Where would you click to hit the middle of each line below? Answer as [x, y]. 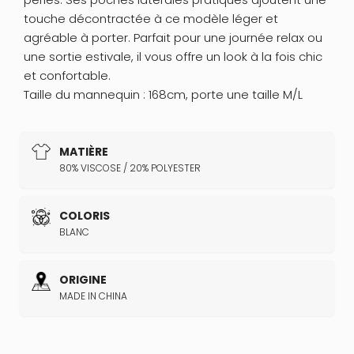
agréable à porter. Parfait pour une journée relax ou [173, 37]
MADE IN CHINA [93, 296]
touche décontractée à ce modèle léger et [151, 18]
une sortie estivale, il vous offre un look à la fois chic [173, 56]
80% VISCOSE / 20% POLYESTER [130, 168]
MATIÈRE [84, 151]
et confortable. [67, 75]
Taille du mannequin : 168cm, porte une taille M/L [163, 94]
